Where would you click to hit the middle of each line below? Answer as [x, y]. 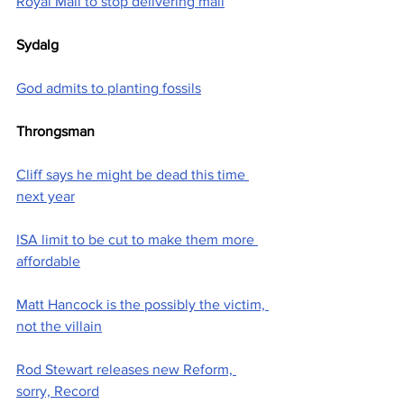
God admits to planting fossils [109, 88]
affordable [48, 262]
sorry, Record [58, 391]
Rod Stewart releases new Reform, [126, 370]
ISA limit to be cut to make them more [137, 240]
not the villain [59, 326]
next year [46, 197]
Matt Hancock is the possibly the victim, [142, 305]
